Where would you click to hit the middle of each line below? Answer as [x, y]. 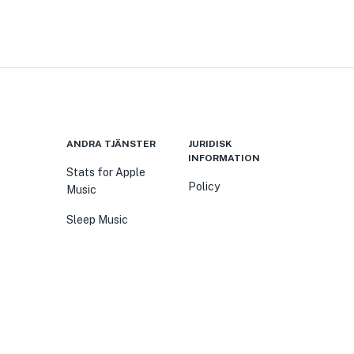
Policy [204, 186]
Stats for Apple [106, 172]
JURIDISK [210, 144]
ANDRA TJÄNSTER [111, 144]
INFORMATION [224, 158]
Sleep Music [97, 220]
